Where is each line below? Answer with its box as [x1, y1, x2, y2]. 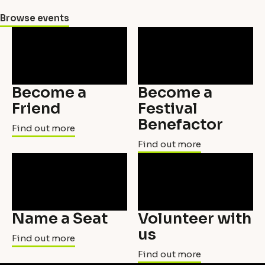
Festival [137, 99, 198, 118]
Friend [12, 99, 61, 118]
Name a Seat [12, 209, 108, 228]
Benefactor [137, 115, 223, 134]
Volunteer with [137, 209, 251, 228]
